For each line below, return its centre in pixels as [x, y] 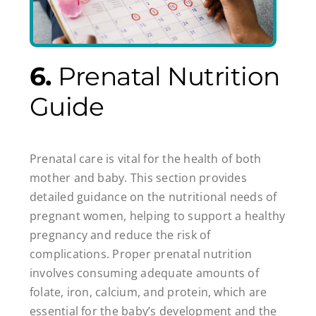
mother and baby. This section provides [138, 178]
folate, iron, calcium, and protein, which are [148, 292]
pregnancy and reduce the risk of [120, 235]
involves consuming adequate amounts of [144, 273]
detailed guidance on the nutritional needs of [153, 197]
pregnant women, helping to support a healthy [157, 216]
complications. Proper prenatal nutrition [141, 254]
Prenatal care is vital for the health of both [145, 159]
